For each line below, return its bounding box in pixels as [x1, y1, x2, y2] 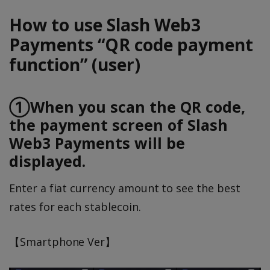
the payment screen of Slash [9, 114, 228, 135]
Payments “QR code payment [9, 33, 253, 56]
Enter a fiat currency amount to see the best [9, 180, 240, 195]
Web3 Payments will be [9, 132, 185, 153]
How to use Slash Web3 [9, 13, 201, 36]
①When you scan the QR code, [9, 96, 245, 117]
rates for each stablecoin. [9, 199, 141, 214]
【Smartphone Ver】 [9, 234, 116, 249]
